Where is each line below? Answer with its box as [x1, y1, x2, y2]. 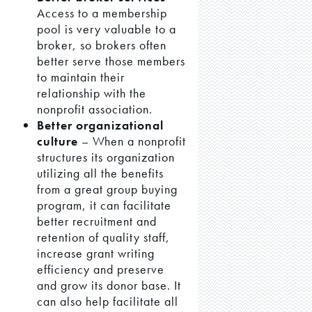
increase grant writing [37, 244, 155, 261]
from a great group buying [37, 180, 178, 197]
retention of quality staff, [37, 228, 171, 245]
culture [37, 132, 79, 149]
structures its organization [37, 148, 175, 165]
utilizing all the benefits [37, 164, 164, 181]
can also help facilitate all [37, 292, 179, 309]
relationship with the [37, 84, 147, 101]
